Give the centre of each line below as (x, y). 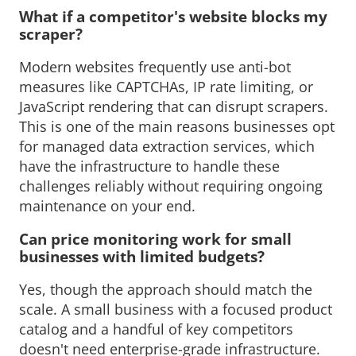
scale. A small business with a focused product (176, 309)
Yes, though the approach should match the (166, 289)
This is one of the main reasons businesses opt (177, 126)
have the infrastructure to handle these (149, 166)
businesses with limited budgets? (142, 256)
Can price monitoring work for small (155, 238)
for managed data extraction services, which (167, 146)
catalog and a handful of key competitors (156, 329)
